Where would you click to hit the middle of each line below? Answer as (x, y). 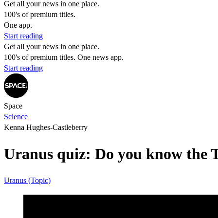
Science (16, 117)
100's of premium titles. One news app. (64, 57)
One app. (18, 25)
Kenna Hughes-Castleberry (46, 127)
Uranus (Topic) (27, 180)
